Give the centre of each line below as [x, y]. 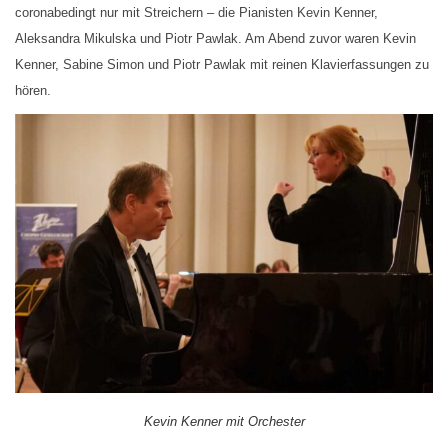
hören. [33, 91]
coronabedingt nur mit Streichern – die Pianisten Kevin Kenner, [196, 13]
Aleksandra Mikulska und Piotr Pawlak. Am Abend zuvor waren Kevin [215, 39]
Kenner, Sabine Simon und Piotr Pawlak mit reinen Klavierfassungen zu [222, 65]
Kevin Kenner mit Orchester [224, 422]
